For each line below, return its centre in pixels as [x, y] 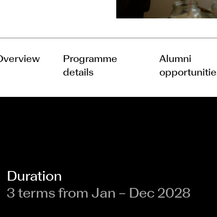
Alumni [176, 60]
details [78, 73]
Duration [34, 177]
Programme [90, 60]
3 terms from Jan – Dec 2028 [99, 194]
